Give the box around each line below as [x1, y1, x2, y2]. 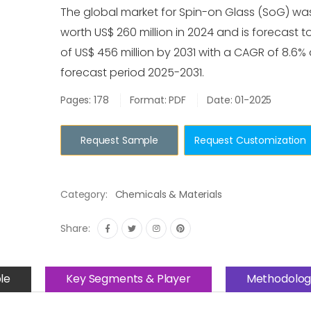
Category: [60, 187, 108, 201]
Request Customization [194, 133, 307, 147]
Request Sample [80, 133, 159, 147]
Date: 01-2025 [207, 93, 272, 107]
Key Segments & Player [66, 270, 191, 287]
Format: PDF [129, 93, 187, 107]
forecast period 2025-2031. [60, 65, 204, 81]
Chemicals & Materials [115, 187, 222, 201]
